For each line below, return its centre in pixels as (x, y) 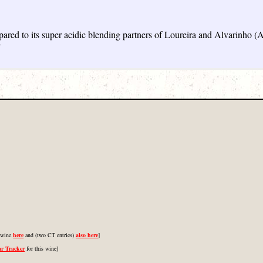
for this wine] (42, 248)
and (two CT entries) (50, 235)
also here (87, 235)
